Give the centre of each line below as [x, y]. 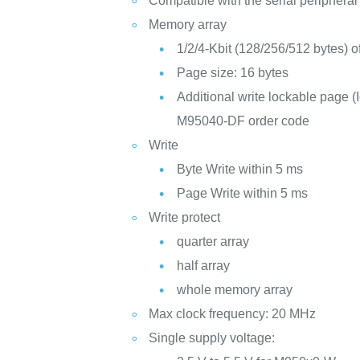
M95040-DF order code [243, 121]
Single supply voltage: [212, 338]
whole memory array [235, 290]
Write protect [185, 217]
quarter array [213, 241]
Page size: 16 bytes [233, 73]
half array [204, 266]
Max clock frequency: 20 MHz [233, 314]
